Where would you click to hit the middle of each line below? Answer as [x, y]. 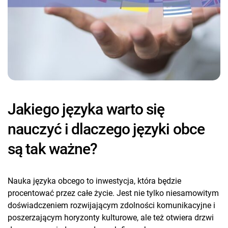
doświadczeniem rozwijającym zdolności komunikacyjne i [111, 205]
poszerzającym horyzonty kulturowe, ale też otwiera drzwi [111, 217]
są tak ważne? [53, 149]
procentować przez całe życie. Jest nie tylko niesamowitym [113, 193]
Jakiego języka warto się [86, 109]
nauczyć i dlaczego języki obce [106, 129]
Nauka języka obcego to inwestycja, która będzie [94, 181]
